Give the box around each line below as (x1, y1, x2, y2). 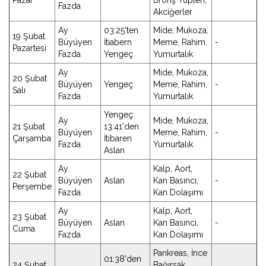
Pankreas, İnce (153, 248, 207, 258)
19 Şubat (12, 31, 45, 41)
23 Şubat (12, 212, 46, 221)
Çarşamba (12, 134, 51, 143)
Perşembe (12, 182, 52, 191)
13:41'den (104, 122, 139, 131)
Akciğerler (153, 7, 192, 17)
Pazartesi (12, 43, 46, 53)
